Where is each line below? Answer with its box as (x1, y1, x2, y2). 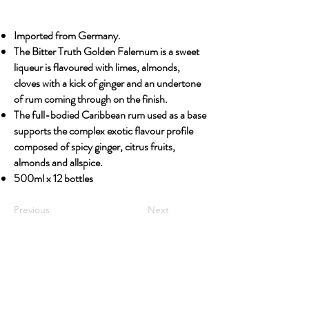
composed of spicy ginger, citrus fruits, (14, 139, 175, 154)
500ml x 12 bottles (14, 170, 93, 186)
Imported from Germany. (14, 28, 121, 43)
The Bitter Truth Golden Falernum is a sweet (14, 43, 199, 59)
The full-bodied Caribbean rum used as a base (14, 107, 206, 123)
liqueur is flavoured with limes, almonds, (14, 59, 180, 75)
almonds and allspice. (14, 154, 103, 170)
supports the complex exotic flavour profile (14, 123, 193, 139)
